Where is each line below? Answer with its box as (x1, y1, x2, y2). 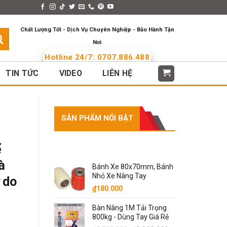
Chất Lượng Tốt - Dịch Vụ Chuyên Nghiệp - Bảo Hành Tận (20, 26, 174, 33)
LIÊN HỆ (102, 68, 133, 78)
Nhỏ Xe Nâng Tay (92, 172, 146, 180)
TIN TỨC (6, 68, 39, 78)
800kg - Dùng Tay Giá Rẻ (92, 213, 169, 221)
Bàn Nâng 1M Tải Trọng (92, 204, 167, 212)
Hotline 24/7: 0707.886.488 (45, 53, 150, 62)
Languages (125, 3, 159, 11)
